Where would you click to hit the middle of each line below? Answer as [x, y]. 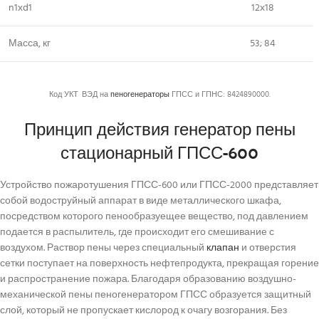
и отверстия [268, 248]
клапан [223, 248]
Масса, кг [30, 44]
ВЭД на [96, 95]
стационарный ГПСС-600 [159, 152]
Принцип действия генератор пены [159, 129]
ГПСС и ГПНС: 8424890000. [220, 95]
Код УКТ [63, 95]
